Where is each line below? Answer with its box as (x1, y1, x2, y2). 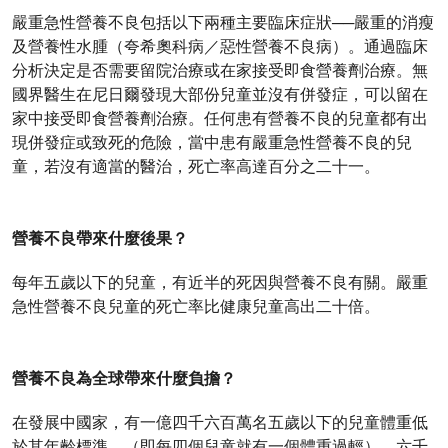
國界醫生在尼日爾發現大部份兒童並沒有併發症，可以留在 (12, 83, 428, 105)
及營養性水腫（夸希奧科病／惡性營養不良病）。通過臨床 (12, 35, 428, 57)
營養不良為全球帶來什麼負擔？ (12, 367, 236, 389)
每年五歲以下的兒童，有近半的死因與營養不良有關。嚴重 (12, 271, 428, 293)
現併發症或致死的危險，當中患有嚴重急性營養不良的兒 (12, 131, 412, 153)
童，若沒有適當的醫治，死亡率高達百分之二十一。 (12, 155, 380, 177)
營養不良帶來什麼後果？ (12, 227, 188, 249)
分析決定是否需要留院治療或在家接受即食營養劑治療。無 (12, 59, 428, 81)
